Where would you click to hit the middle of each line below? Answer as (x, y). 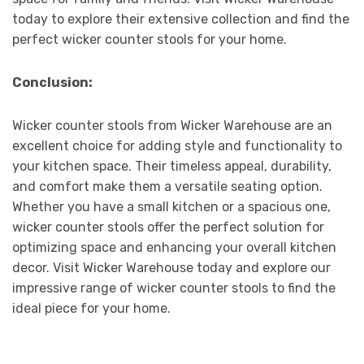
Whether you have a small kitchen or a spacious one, (171, 206)
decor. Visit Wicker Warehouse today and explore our (171, 267)
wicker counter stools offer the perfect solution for (168, 227)
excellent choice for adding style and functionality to (177, 145)
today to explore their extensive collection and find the (181, 19)
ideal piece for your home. (91, 308)
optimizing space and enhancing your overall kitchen (174, 247)
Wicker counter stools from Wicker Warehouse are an (172, 125)
